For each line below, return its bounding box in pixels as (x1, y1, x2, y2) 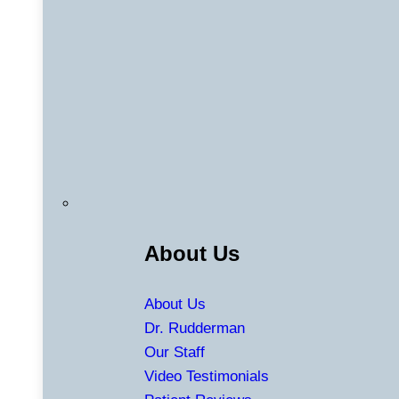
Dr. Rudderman (144, 320, 245, 338)
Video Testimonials (144, 368, 269, 386)
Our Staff (144, 344, 205, 362)
